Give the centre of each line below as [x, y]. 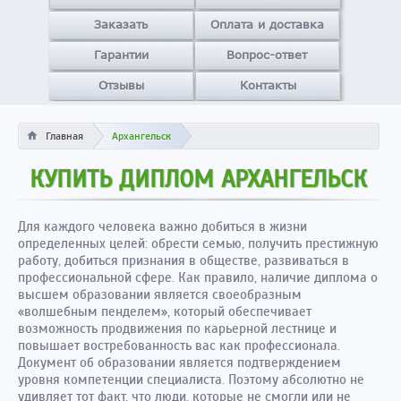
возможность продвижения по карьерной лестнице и [177, 328]
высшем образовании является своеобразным [160, 294]
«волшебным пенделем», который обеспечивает [165, 311]
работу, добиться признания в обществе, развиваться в [183, 260]
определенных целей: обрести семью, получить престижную [198, 243]
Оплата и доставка [267, 24]
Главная [64, 136]
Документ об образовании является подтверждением [179, 363]
